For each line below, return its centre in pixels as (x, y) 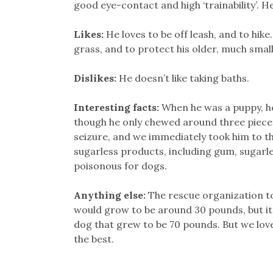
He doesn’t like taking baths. (184, 78)
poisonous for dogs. (120, 166)
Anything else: (111, 195)
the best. (94, 239)
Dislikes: (96, 78)
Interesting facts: (116, 108)
